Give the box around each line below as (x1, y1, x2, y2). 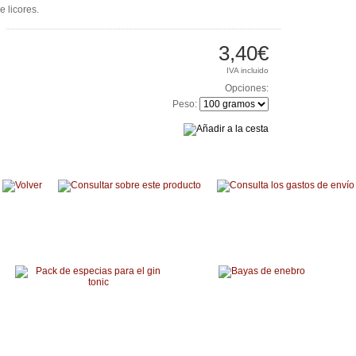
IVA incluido (226, 66, 269, 75)
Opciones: (225, 83, 269, 94)
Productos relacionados (6, 224, 115, 235)
